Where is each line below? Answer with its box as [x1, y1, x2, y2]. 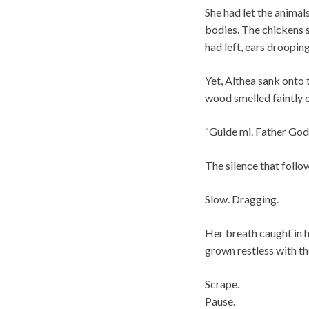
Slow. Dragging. [205, 192, 279, 206]
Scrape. [205, 277, 239, 290]
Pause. [205, 294, 235, 308]
